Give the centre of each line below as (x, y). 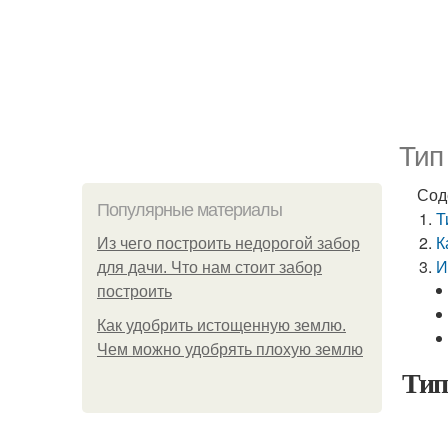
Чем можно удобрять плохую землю (230, 349)
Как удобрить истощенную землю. (221, 325)
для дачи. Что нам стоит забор (209, 267)
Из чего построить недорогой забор (228, 243)
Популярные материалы (189, 210)
